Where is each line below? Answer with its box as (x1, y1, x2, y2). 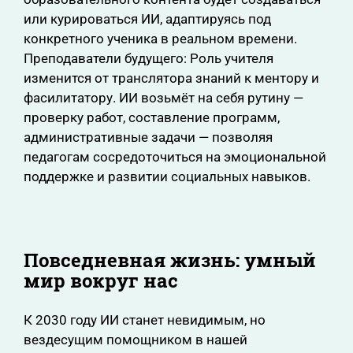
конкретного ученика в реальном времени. (24, 31, 297, 46)
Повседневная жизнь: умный (24, 247, 316, 273)
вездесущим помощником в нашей (24, 332, 247, 347)
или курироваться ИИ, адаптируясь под (24, 11, 271, 27)
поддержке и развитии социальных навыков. (24, 169, 310, 184)
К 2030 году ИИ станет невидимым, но (24, 312, 266, 328)
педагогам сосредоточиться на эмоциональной (24, 149, 326, 165)
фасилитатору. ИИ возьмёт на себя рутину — (24, 90, 303, 106)
